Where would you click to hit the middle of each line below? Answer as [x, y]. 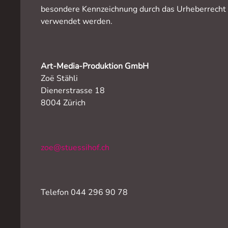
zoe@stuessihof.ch [75, 148]
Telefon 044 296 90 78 [84, 192]
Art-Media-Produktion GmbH [95, 66]
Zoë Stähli [59, 78]
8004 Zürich [63, 103]
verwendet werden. [77, 21]
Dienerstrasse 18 [73, 91]
